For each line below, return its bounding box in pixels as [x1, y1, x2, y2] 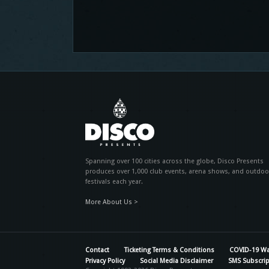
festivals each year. [85, 178, 143, 186]
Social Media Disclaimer [140, 257, 213, 265]
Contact [85, 246, 109, 255]
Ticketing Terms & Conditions [124, 246, 214, 255]
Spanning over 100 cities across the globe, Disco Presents [85, 157, 264, 166]
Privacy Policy [85, 257, 125, 265]
